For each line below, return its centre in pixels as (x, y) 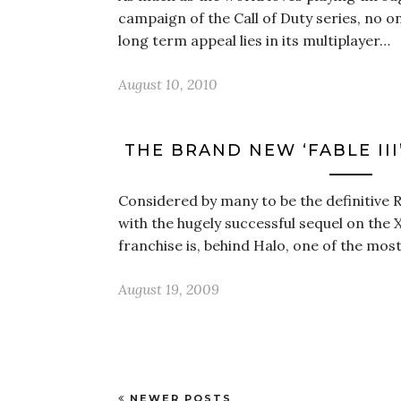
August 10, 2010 (168, 84)
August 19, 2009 (169, 289)
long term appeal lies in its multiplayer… (254, 40)
